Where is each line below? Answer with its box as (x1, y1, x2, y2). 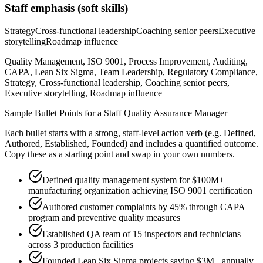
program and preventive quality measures (28, 213, 180, 223)
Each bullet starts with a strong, (5, 128, 123, 139)
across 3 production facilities (28, 240, 133, 250)
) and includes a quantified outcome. (124, 139, 258, 149)
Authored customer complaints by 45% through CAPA (42, 202, 245, 213)
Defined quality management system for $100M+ (42, 175, 224, 186)
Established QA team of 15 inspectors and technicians (42, 229, 241, 240)
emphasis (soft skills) (28, 2, 128, 15)
